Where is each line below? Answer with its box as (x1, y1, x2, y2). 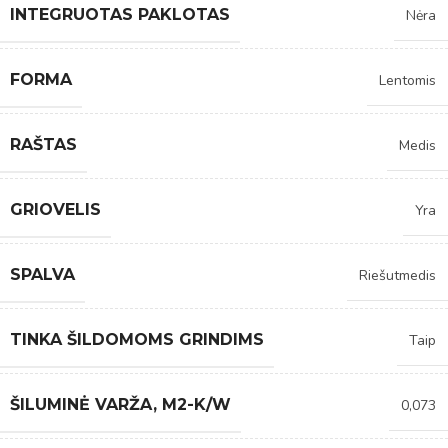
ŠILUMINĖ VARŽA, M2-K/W (10, 394, 231, 414)
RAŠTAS (10, 134, 77, 154)
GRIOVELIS (10, 199, 101, 219)
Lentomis (379, 70, 436, 90)
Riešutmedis (359, 265, 436, 285)
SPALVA (10, 264, 75, 284)
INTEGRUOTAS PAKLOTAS (10, 4, 230, 24)
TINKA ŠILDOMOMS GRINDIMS (10, 329, 264, 349)
